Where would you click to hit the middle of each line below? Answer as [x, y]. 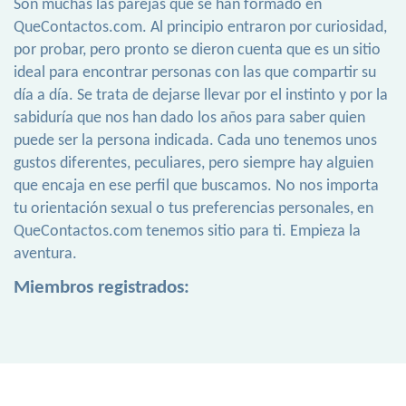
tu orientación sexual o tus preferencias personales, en [193, 209]
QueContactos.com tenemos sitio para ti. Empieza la [187, 232]
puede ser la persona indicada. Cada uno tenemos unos [195, 141]
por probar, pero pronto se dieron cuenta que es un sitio [197, 51]
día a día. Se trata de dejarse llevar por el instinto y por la [201, 96]
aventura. [45, 255]
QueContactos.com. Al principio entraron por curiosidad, [200, 28]
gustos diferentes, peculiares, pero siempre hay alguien [193, 164]
